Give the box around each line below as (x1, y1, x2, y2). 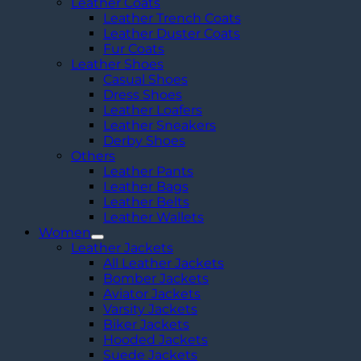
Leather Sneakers (103, 117, 216, 133)
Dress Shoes (103, 86, 182, 102)
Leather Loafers (103, 102, 202, 118)
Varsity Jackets (103, 301, 197, 317)
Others (71, 147, 115, 164)
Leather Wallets (103, 209, 204, 225)
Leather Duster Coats (103, 25, 240, 41)
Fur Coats (103, 40, 164, 56)
